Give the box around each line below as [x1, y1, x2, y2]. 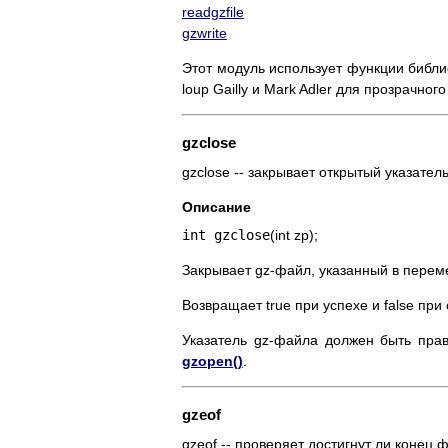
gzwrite [182, 25, 227, 42]
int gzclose [182, 227, 270, 244]
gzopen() [182, 353, 243, 370]
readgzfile [182, 4, 244, 21]
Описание [182, 199, 251, 216]
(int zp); [270, 227, 318, 244]
